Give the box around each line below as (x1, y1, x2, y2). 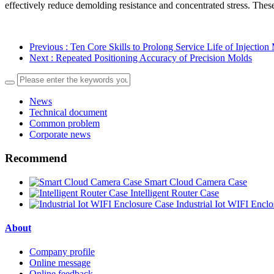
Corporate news (29, 129, 91, 140)
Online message (29, 257, 91, 268)
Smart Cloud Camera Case (144, 176, 247, 187)
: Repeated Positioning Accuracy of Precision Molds (51, 53, 252, 64)
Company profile (29, 246, 95, 257)
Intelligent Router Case (130, 187, 219, 198)
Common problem (29, 118, 100, 129)
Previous (29, 42, 65, 53)
